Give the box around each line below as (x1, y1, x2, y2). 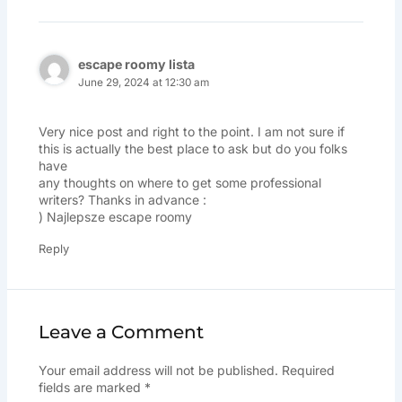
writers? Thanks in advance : (38, 192, 206, 208)
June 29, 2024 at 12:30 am (77, 75, 209, 89)
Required (281, 362, 335, 378)
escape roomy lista (77, 56, 195, 72)
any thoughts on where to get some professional (38, 175, 321, 191)
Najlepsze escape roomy (46, 209, 192, 225)
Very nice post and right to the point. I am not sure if (38, 124, 345, 140)
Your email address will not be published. (38, 362, 278, 378)
